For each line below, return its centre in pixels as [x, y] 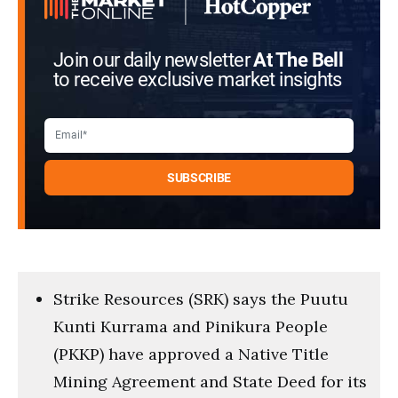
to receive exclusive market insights [198, 80]
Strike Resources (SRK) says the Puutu [201, 298]
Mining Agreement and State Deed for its [210, 381]
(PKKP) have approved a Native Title [191, 354]
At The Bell [298, 60]
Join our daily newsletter [154, 60]
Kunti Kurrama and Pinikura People [191, 326]
